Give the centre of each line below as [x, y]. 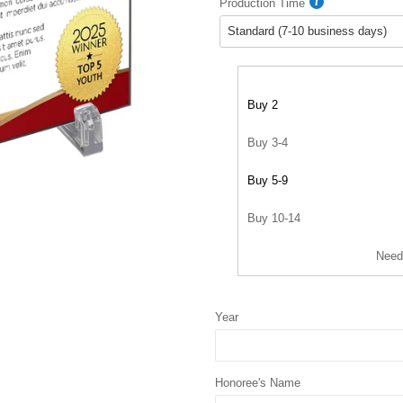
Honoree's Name [258, 383]
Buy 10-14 [274, 218]
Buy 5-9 [268, 180]
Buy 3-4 [268, 143]
